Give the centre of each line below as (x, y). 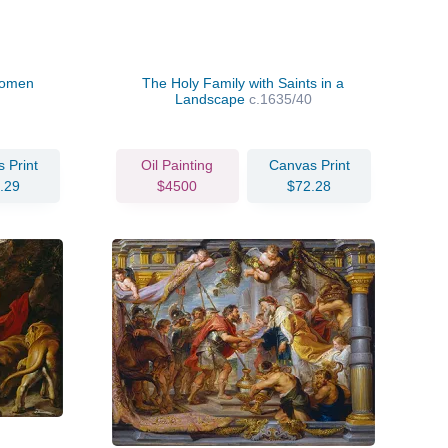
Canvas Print (309, 164)
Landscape (211, 98)
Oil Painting (177, 164)
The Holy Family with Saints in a (243, 82)
